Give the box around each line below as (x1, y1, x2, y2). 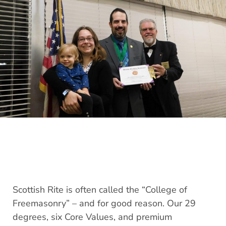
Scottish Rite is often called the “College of (13, 184, 187, 196)
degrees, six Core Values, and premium (13, 211, 172, 223)
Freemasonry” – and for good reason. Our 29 (13, 197, 196, 210)
